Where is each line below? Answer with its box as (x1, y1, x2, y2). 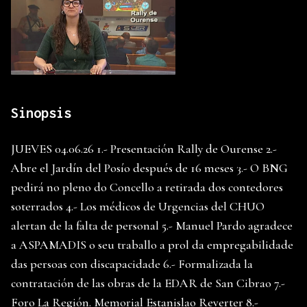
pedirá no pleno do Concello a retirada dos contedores (11, 180, 283, 195)
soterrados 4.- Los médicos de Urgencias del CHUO (11, 199, 265, 214)
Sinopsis (11, 105, 71, 121)
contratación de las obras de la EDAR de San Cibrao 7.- (11, 275, 285, 291)
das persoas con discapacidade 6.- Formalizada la (11, 256, 253, 272)
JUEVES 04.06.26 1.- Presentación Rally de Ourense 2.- (11, 141, 277, 157)
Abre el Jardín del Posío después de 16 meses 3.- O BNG (11, 160, 288, 176)
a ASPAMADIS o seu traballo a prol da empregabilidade (11, 237, 293, 253)
